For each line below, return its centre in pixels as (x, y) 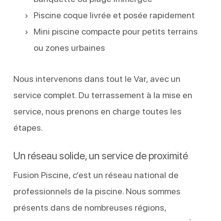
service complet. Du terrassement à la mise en (103, 95)
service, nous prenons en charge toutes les (97, 111)
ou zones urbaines (69, 47)
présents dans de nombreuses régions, (90, 207)
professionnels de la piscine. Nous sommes (97, 191)
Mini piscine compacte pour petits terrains (115, 31)
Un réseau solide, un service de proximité (100, 155)
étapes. (28, 127)
